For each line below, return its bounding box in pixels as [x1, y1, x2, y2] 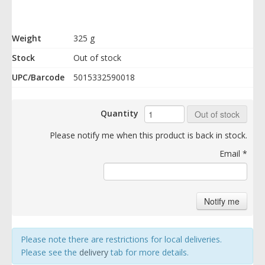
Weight [12, 32, 41, 44]
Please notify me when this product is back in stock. [50, 129, 247, 141]
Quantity [101, 107, 138, 119]
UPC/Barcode [12, 71, 64, 83]
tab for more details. [108, 246, 189, 258]
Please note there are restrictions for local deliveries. [21, 233, 222, 245]
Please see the [21, 246, 79, 258]
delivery [79, 246, 108, 258]
